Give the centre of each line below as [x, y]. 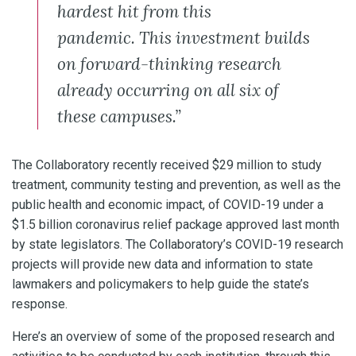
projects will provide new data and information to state [163, 264]
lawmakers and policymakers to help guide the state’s [161, 284]
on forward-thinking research [169, 64]
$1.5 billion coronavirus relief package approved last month [176, 224]
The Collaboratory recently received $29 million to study [167, 164]
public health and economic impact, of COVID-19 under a [168, 204]
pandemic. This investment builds [184, 37]
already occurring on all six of [168, 90]
